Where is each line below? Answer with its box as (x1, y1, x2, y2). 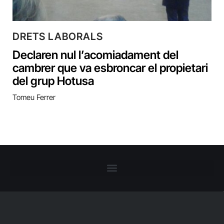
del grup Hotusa (12, 73, 94, 88)
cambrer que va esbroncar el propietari (12, 60, 208, 75)
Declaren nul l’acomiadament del (12, 47, 178, 62)
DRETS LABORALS (12, 30, 103, 42)
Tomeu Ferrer (12, 92, 55, 102)
